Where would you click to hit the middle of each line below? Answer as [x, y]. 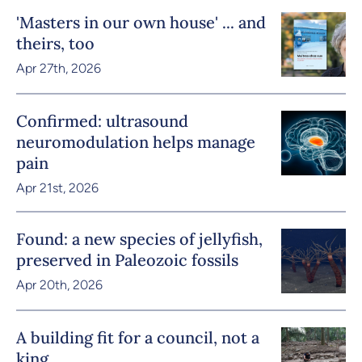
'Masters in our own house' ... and [141, 22]
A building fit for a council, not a [138, 337]
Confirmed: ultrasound [102, 120]
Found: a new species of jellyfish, [139, 238]
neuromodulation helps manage [136, 141]
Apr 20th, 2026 [59, 284]
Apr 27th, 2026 [59, 68]
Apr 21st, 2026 [57, 187]
